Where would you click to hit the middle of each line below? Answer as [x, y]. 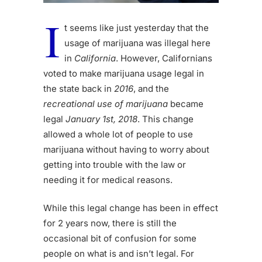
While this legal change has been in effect [131, 208]
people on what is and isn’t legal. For [119, 254]
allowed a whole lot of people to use [118, 135]
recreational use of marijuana [106, 104]
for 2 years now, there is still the [110, 223]
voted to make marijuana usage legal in [124, 74]
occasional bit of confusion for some [120, 239]
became [186, 104]
